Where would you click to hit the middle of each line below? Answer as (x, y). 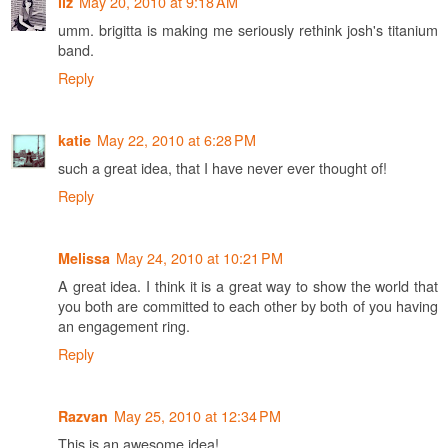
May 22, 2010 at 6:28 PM (176, 140)
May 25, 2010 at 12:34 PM (197, 416)
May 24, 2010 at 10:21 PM (199, 258)
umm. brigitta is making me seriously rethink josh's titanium (248, 30)
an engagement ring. (124, 326)
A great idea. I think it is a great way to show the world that (248, 286)
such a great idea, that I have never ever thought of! (222, 168)
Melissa (84, 258)
